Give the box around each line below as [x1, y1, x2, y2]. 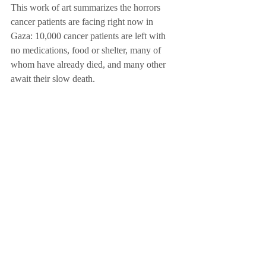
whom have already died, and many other [11, 56, 168, 74]
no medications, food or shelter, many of [11, 42, 163, 60]
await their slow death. [11, 71, 97, 88]
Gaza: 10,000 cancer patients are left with [11, 28, 168, 46]
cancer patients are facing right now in [11, 14, 156, 31]
